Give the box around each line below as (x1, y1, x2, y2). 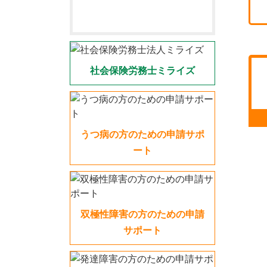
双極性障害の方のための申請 (80, 208, 205, 221)
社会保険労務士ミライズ (90, 64, 195, 77)
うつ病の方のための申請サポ (80, 128, 205, 141)
